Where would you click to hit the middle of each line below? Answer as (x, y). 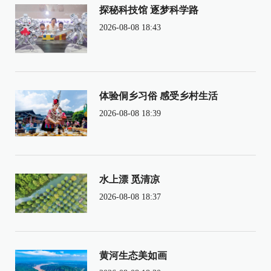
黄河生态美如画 (133, 255)
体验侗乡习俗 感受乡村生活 (158, 96)
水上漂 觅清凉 (129, 179)
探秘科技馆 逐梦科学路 (149, 10)
